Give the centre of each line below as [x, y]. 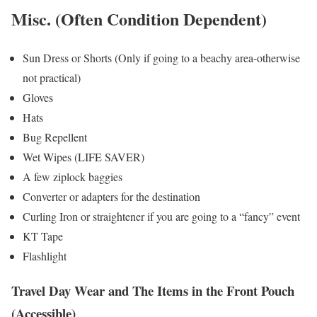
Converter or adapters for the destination [111, 197]
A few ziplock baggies [73, 177]
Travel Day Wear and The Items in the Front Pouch [153, 290]
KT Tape [43, 236]
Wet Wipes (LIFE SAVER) [83, 157]
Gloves [38, 98]
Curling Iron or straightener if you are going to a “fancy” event [161, 217]
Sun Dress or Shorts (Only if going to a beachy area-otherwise [161, 58]
